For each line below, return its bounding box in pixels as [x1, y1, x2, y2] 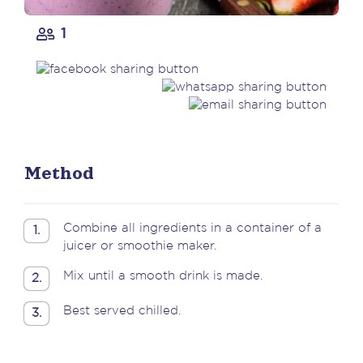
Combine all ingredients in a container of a [63, 223, 322, 233]
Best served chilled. [63, 305, 181, 316]
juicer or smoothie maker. [63, 241, 216, 251]
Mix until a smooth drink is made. [63, 271, 263, 281]
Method [24, 163, 94, 183]
